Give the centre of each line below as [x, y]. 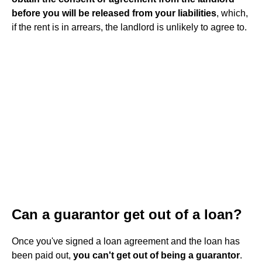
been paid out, [42, 255]
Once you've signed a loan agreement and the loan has [126, 241]
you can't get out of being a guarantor [156, 255]
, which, [232, 13]
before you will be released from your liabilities [114, 13]
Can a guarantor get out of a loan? [127, 214]
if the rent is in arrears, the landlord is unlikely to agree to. [129, 27]
